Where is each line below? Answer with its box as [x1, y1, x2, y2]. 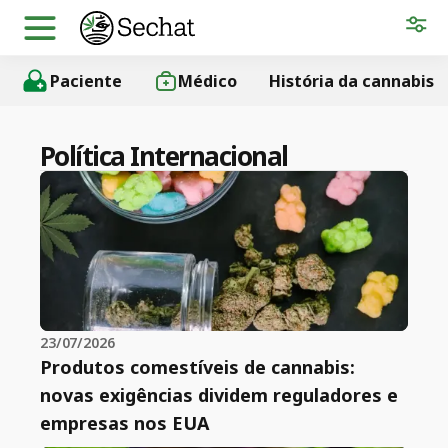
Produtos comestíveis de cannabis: [40, 355, 355, 379]
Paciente [50, 70, 122, 92]
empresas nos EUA [40, 411, 209, 435]
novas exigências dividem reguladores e [40, 383, 398, 407]
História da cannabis [269, 70, 434, 92]
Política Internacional [40, 138, 288, 174]
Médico [178, 70, 237, 92]
